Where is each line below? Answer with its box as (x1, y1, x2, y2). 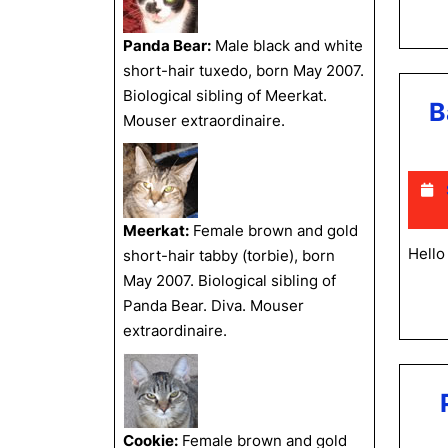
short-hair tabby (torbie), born (123, 246, 335, 265)
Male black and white (211, 36, 363, 55)
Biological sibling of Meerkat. (123, 86, 327, 105)
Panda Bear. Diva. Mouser (123, 296, 304, 315)
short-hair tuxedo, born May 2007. (123, 61, 364, 80)
